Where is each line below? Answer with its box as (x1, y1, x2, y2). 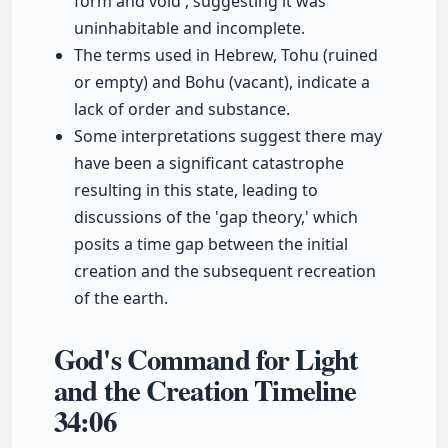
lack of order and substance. (74, 98, 290, 121)
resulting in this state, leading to (74, 179, 318, 202)
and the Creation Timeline (54, 369, 357, 412)
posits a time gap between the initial (74, 233, 348, 256)
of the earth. (74, 287, 168, 310)
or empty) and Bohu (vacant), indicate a (74, 71, 370, 94)
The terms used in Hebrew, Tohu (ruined (74, 44, 378, 67)
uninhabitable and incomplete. (74, 17, 305, 40)
